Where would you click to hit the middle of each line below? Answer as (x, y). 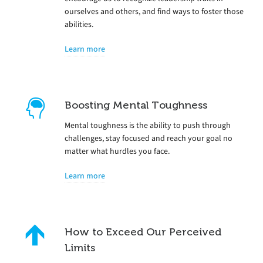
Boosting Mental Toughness (136, 105)
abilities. (79, 24)
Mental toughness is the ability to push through (148, 125)
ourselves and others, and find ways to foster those (154, 11)
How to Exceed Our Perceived (143, 232)
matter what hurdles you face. (117, 151)
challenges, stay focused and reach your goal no (149, 138)
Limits (80, 247)
